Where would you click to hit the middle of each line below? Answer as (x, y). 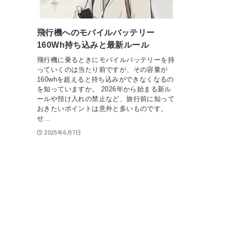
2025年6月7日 (63, 132)
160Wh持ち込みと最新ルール (93, 45)
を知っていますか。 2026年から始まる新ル (104, 89)
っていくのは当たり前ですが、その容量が (102, 69)
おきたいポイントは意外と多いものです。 (102, 108)
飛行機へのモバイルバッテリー (96, 33)
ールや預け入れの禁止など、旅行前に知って (106, 99)
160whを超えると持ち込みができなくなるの (106, 79)
